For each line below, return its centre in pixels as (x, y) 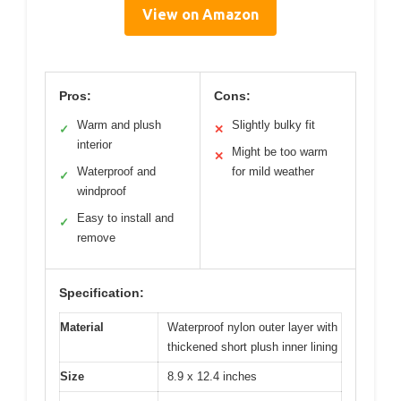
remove (96, 238)
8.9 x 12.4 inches (212, 377)
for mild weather (273, 172)
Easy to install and (125, 218)
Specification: (102, 293)
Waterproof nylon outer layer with (252, 328)
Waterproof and (116, 172)
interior (94, 145)
